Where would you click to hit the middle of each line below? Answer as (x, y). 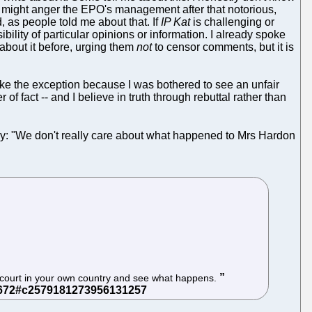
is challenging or (232, 22)
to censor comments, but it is (223, 47)
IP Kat (175, 22)
